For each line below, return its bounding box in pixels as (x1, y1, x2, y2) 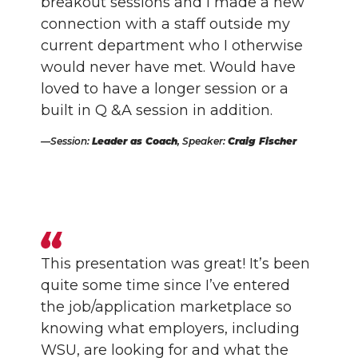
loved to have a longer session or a (41, 80, 289, 97)
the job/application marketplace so (41, 298, 292, 316)
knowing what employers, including (41, 320, 300, 337)
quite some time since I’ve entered (41, 276, 291, 294)
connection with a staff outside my (41, 15, 291, 33)
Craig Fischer (228, 135, 297, 147)
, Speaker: (177, 135, 229, 147)
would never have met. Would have (41, 58, 296, 76)
